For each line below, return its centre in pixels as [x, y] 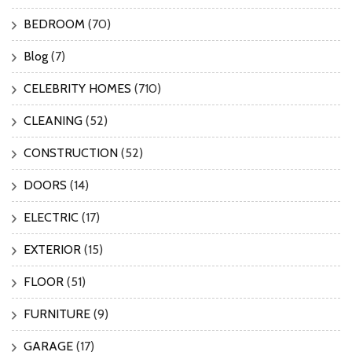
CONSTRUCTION [71, 152]
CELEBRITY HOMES [77, 88]
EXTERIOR [52, 249]
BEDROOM [54, 24]
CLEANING [53, 120]
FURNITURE [57, 313]
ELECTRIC [51, 217]
